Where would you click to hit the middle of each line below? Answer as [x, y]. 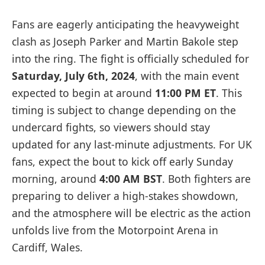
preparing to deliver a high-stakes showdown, [125, 195]
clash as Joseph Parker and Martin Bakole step [125, 41]
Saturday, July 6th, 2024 [73, 75]
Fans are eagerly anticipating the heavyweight [125, 24]
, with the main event [187, 75]
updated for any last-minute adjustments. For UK [132, 144]
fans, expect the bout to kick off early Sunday [122, 161]
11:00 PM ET [185, 93]
